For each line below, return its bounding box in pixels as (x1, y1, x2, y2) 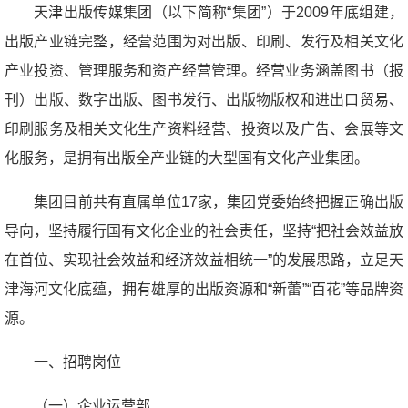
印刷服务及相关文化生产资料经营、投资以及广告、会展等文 (5, 120, 403, 137)
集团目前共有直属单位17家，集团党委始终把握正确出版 (34, 193, 403, 209)
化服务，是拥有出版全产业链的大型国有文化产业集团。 (5, 149, 369, 166)
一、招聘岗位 (34, 353, 121, 370)
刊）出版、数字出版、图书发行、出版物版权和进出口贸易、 (5, 91, 403, 107)
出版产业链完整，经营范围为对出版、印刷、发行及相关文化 (5, 33, 403, 49)
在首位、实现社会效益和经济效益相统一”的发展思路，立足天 (5, 251, 403, 268)
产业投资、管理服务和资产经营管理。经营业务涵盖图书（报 (5, 62, 403, 78)
